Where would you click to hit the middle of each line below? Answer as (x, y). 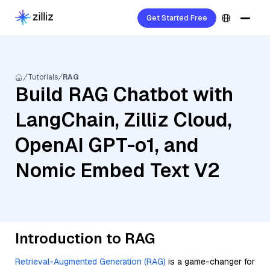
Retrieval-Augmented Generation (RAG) (90, 262)
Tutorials (43, 77)
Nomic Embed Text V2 (118, 170)
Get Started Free (177, 18)
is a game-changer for (210, 262)
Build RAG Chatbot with (124, 94)
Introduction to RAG (85, 238)
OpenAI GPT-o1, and (107, 145)
